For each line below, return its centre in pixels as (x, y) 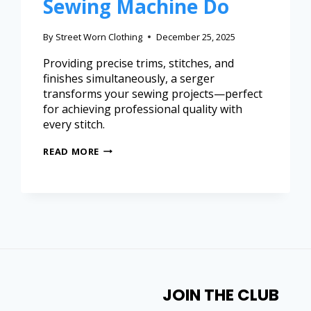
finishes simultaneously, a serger (129, 78)
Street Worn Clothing (99, 36)
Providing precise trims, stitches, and (139, 63)
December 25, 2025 (195, 36)
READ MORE (72, 151)
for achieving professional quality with (143, 109)
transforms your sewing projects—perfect (153, 93)
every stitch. (74, 124)
